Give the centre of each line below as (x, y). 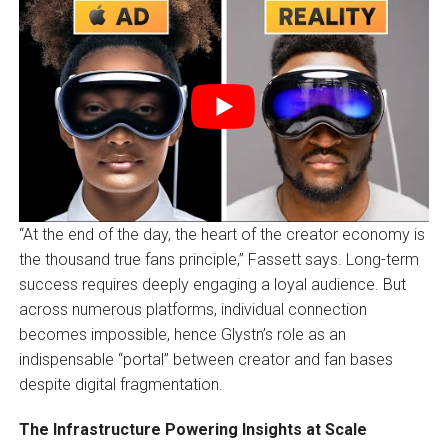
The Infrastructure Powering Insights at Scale (192, 429)
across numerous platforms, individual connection (192, 309)
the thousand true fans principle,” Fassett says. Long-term (218, 259)
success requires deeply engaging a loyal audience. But (212, 284)
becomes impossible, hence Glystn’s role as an (182, 334)
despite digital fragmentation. (120, 384)
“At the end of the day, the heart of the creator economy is (221, 234)
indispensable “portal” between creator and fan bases (205, 359)
